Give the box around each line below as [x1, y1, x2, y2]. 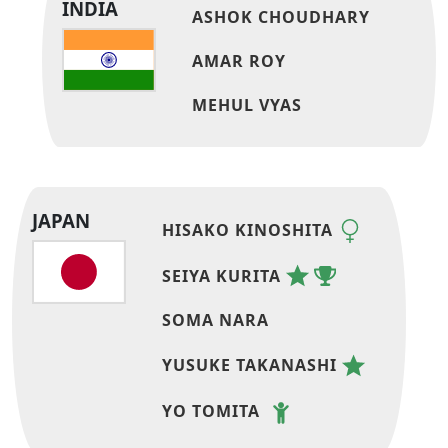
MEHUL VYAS [192, 94, 303, 117]
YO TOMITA [162, 399, 261, 422]
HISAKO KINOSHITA [162, 218, 334, 241]
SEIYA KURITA [162, 264, 282, 287]
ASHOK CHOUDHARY [192, 6, 371, 29]
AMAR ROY [192, 50, 287, 73]
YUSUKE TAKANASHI [162, 354, 338, 377]
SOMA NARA [162, 309, 270, 332]
